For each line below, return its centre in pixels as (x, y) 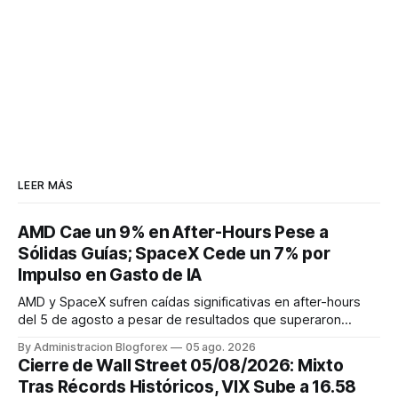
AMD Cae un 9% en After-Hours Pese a (173, 233)
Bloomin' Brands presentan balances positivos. (158, 356)
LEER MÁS (46, 186)
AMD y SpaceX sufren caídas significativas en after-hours (189, 302)
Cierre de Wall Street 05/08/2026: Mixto (181, 366)
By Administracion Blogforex (93, 347)
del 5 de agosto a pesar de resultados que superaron (179, 320)
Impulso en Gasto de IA (110, 275)
